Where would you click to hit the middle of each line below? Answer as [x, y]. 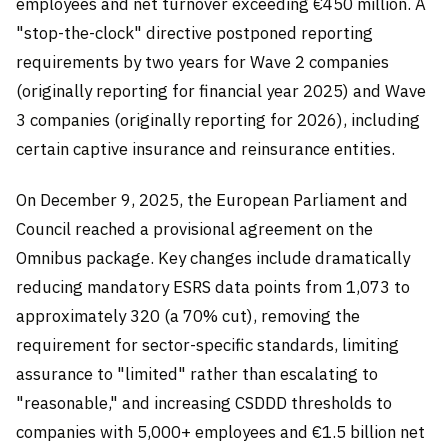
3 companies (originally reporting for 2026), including [218, 119]
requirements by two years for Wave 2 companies [202, 61]
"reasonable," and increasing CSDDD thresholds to [204, 402]
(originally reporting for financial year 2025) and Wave [221, 90]
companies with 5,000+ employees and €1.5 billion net [220, 431]
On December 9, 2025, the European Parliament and [212, 199]
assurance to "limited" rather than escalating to [197, 373]
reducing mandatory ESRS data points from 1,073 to [213, 286]
